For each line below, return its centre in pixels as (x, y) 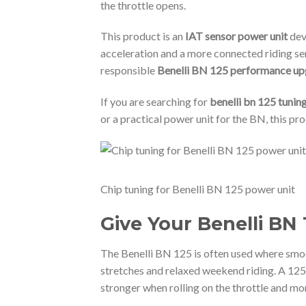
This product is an (143, 36)
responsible (129, 70)
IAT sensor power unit (236, 36)
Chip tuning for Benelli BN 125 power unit (198, 189)
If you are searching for (155, 102)
